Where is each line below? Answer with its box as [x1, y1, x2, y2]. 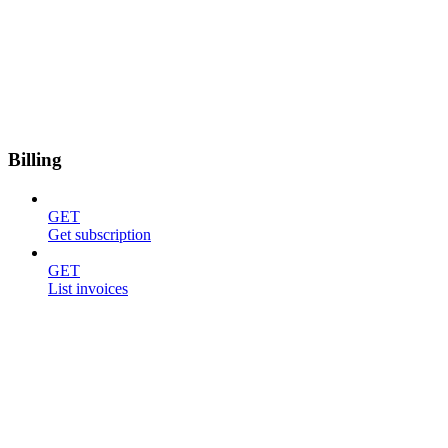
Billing [8, 149, 62, 171]
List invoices [48, 280, 128, 297]
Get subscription [48, 226, 151, 243]
